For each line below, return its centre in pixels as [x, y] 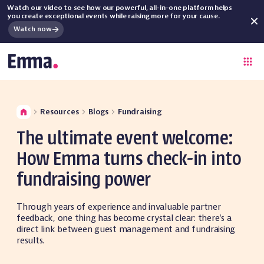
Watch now [32, 29]
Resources [60, 112]
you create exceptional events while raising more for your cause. [113, 16]
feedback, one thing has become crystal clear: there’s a [124, 218]
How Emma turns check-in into [129, 160]
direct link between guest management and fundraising [126, 229]
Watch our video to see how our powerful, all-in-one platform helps [120, 8]
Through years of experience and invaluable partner [119, 207]
